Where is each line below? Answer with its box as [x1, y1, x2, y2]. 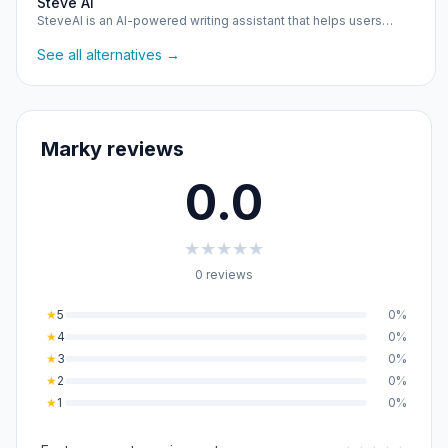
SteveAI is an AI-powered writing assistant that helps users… [37, 13, 393, 28]
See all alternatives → [37, 46, 180, 63]
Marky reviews [41, 137, 184, 161]
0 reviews [195, 267, 253, 282]
